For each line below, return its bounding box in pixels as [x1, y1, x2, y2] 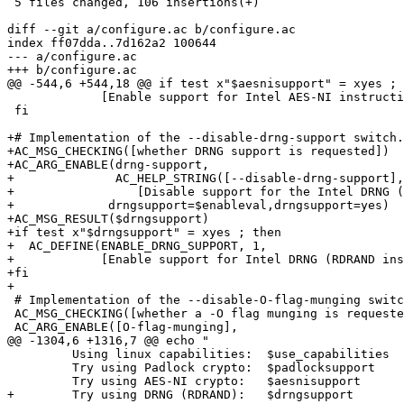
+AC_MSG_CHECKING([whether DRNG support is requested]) [7, 144, 390, 159]
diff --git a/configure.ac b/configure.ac [7, 23, 296, 37]
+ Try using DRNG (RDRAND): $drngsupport [7, 388, 353, 402]
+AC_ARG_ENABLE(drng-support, [7, 158, 209, 172]
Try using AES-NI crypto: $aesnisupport [7, 374, 361, 389]
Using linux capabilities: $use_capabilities [7, 347, 390, 362]
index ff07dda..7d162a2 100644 [7, 36, 216, 50]
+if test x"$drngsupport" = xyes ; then [7, 225, 281, 240]
